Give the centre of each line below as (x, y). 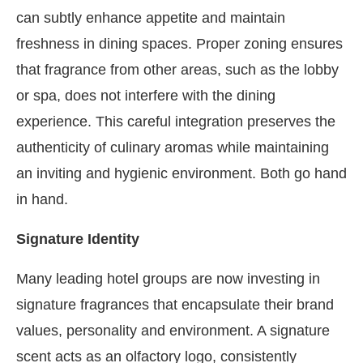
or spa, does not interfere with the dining (146, 96)
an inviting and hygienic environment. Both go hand (181, 173)
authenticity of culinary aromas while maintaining (173, 147)
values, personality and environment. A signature (173, 331)
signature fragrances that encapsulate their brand (175, 305)
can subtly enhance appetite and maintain (151, 18)
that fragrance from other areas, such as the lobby (177, 70)
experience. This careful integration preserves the (176, 122)
